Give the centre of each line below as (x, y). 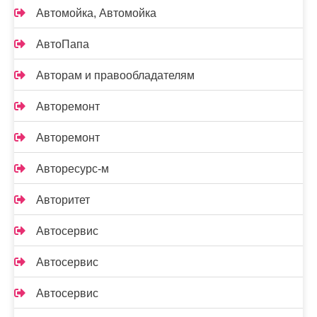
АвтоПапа (63, 44)
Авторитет (63, 200)
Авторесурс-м (73, 169)
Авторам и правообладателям (115, 75)
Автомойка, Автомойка (96, 13)
